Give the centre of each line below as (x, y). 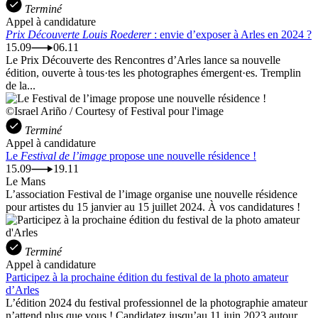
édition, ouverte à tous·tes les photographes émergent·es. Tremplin (153, 72)
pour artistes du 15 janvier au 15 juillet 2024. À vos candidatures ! (153, 207)
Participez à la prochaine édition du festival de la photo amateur (147, 277)
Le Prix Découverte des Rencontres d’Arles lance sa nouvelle (143, 60)
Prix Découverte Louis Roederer (78, 34)
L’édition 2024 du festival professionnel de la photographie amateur (157, 302)
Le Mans (26, 181)
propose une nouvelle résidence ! (181, 155)
